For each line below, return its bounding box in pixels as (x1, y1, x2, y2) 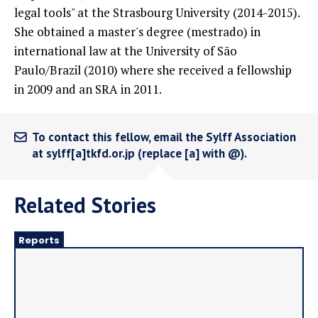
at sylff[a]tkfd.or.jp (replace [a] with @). (32, 146, 247, 161)
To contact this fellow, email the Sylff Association (32, 129, 296, 145)
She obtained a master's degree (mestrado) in (14, 23, 261, 40)
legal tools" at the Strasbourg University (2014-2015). (14, 4, 300, 21)
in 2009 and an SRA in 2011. (14, 81, 162, 97)
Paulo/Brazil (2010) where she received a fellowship (14, 62, 292, 78)
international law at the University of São (14, 43, 237, 59)
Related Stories (14, 191, 156, 219)
